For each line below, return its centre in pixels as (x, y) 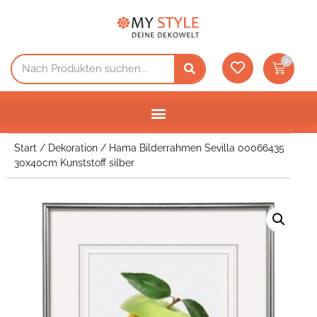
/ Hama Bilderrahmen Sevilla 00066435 (191, 148)
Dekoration (73, 148)
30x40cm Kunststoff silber (74, 163)
